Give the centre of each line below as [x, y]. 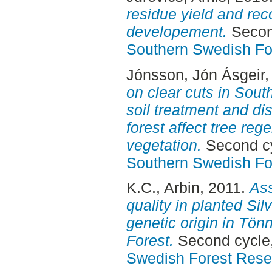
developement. [176, 31]
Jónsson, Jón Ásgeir [195, 74]
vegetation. [164, 145]
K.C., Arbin [163, 188]
